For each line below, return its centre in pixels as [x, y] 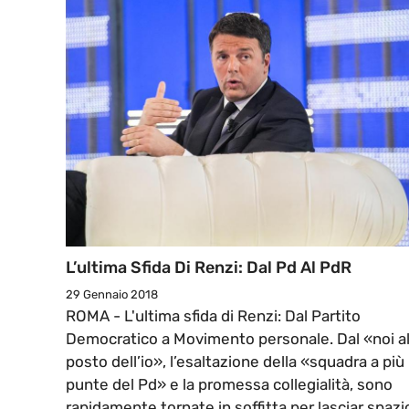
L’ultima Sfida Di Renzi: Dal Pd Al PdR [209, 268]
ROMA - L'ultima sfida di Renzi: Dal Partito [213, 316]
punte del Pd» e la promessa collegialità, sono [229, 385]
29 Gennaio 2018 [112, 295]
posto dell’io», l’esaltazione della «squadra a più [235, 362]
